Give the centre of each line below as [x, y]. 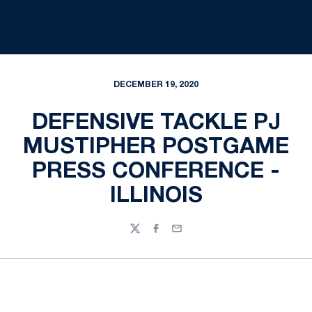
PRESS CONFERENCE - [156, 172]
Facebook [174, 235]
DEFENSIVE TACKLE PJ [156, 123]
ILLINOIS [156, 196]
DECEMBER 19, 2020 [156, 85]
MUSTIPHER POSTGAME [156, 147]
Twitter [146, 235]
